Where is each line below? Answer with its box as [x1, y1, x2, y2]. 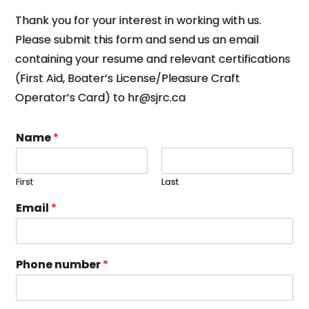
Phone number [16, 257, 103, 272]
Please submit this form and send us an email [15, 32, 259, 48]
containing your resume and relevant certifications [15, 51, 291, 67]
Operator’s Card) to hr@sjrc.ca [15, 90, 186, 106]
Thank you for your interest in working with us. [15, 12, 262, 28]
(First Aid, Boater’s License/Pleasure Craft [15, 70, 241, 86]
